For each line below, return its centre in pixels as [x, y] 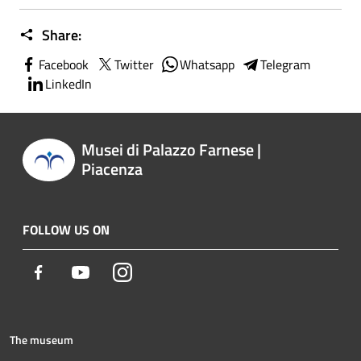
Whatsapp [207, 64]
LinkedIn [68, 84]
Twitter [134, 64]
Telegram [285, 64]
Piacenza [112, 168]
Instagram [159, 272]
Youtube [112, 272]
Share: [60, 35]
